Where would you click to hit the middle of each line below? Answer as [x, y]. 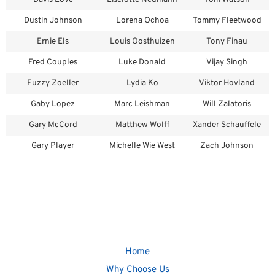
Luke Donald [142, 63]
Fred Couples [53, 63]
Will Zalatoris [227, 104]
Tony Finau [227, 42]
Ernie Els [53, 42]
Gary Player [53, 146]
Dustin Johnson [53, 21]
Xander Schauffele [227, 125]
